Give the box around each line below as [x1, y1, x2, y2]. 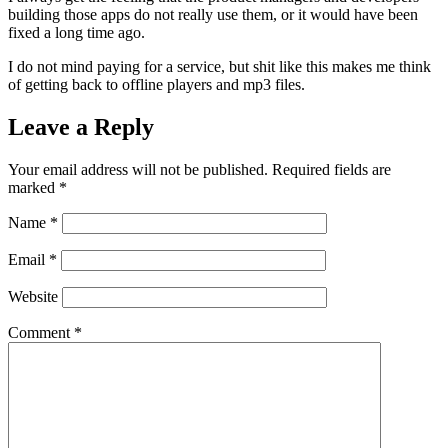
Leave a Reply [8, 113, 154, 140]
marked [8, 178, 59, 196]
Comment [8, 323, 74, 341]
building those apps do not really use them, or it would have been [8, 5, 418, 23]
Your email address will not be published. [8, 160, 268, 178]
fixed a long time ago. [8, 23, 145, 41]
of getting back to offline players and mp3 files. [8, 75, 305, 93]
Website [8, 287, 58, 305]
